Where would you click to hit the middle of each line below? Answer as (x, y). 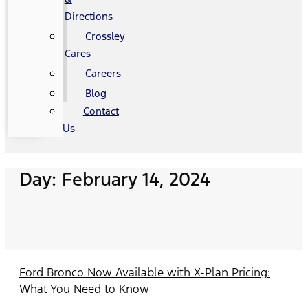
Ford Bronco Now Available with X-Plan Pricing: (145, 272)
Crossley (105, 36)
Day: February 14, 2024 (115, 179)
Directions (88, 16)
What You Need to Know (84, 288)
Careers (103, 73)
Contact (101, 111)
